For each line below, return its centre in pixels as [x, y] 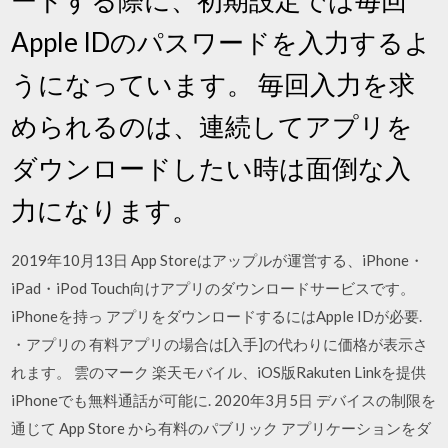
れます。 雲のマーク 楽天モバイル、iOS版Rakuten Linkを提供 [219, 371]
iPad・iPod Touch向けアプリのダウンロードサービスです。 [213, 287]
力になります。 [105, 209]
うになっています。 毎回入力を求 [213, 83]
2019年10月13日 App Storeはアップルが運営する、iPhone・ [218, 259]
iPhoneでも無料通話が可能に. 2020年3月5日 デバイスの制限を [224, 399]
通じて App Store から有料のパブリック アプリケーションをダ [221, 427]
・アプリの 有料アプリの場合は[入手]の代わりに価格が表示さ [220, 343]
